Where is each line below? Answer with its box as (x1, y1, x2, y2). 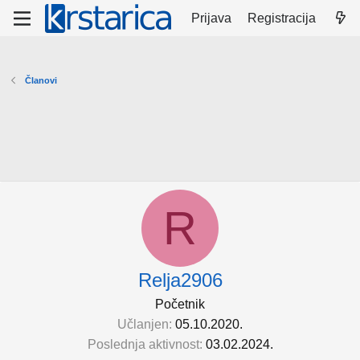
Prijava (191, 10, 232, 25)
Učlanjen (117, 317, 169, 331)
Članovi (24, 76, 57, 85)
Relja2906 (137, 269, 223, 291)
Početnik (155, 297, 205, 311)
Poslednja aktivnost (87, 337, 199, 351)
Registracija (247, 10, 317, 25)
